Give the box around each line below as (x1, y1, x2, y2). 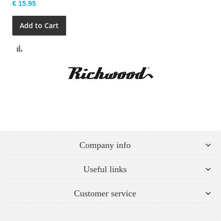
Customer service (74, 188, 136, 198)
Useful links (83, 164, 127, 174)
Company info (79, 140, 131, 150)
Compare (26, 42, 52, 51)
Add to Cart (20, 20, 59, 30)
